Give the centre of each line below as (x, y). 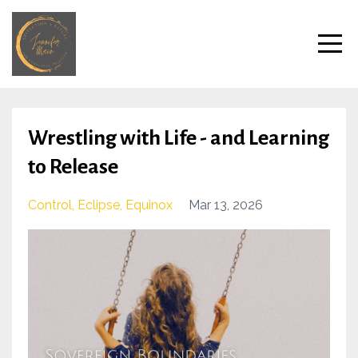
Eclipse (99, 205)
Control (50, 205)
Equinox (149, 205)
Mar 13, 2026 (226, 205)
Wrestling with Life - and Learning (179, 138)
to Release (73, 167)
